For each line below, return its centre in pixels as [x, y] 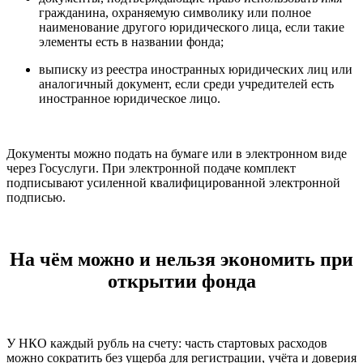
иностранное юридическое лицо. [130, 99]
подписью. [36, 198]
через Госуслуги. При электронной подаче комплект [151, 169]
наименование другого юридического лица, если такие [192, 28]
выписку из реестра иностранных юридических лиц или [196, 70]
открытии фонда [181, 282]
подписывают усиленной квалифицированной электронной [173, 183]
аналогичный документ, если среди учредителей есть [186, 84]
